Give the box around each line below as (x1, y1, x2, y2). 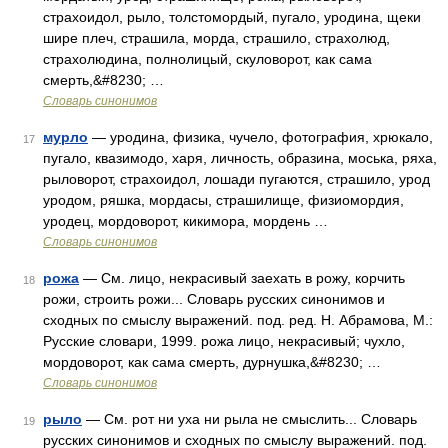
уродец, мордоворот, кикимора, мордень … (43, 213, 328, 229)
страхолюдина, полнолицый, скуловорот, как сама (43, 51, 372, 67)
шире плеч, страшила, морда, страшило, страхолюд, (43, 30, 390, 46)
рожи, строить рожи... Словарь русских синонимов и (43, 291, 385, 307)
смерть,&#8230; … (43, 72, 164, 88)
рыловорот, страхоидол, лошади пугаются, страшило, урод (43, 171, 430, 187)
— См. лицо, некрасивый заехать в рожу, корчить (79, 270, 405, 286)
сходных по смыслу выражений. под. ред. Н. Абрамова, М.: (43, 312, 433, 328)
